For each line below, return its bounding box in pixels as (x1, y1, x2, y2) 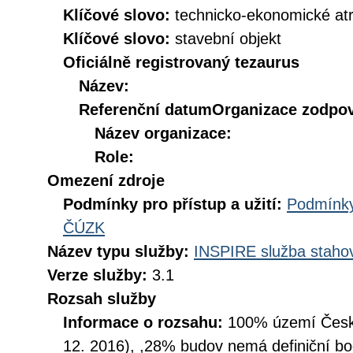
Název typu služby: (47, 243, 194, 260)
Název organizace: (95, 124, 232, 142)
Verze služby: (47, 266, 152, 284)
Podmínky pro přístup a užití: (63, 195, 287, 213)
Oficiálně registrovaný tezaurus (63, 54, 299, 71)
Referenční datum (79, 101, 212, 118)
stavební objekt (175, 30, 281, 47)
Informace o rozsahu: (63, 314, 228, 331)
